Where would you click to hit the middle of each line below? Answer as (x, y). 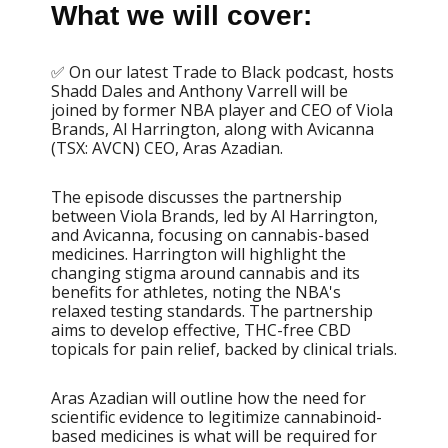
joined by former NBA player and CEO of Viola (222, 109)
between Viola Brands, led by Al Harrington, (214, 215)
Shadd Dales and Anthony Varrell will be (199, 90)
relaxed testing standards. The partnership (212, 310)
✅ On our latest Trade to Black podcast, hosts (222, 71)
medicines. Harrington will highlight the (198, 253)
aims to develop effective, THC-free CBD (201, 329)
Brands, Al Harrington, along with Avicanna (212, 128)
